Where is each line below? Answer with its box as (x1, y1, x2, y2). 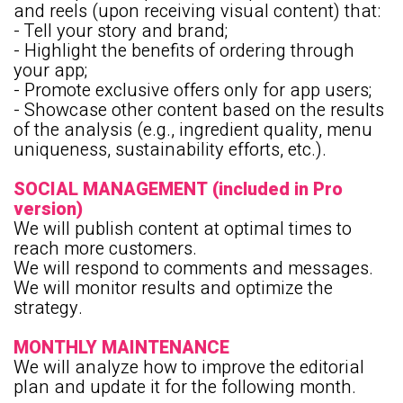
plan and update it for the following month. (13, 374, 356, 400)
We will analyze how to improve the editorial (13, 354, 364, 381)
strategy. (13, 295, 83, 321)
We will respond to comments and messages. (13, 255, 373, 282)
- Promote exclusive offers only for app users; (13, 77, 372, 103)
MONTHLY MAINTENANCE (13, 335, 229, 361)
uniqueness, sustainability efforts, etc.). (13, 137, 327, 163)
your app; (13, 58, 87, 84)
